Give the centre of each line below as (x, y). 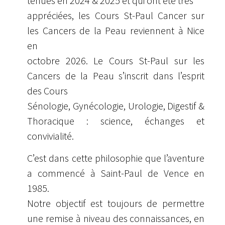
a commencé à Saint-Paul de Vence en (116, 173)
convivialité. (51, 136)
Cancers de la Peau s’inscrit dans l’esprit (116, 75)
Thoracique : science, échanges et (116, 121)
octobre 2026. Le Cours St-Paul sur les (116, 60)
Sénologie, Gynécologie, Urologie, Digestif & (116, 105)
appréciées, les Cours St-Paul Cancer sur (116, 15)
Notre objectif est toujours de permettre (116, 203)
